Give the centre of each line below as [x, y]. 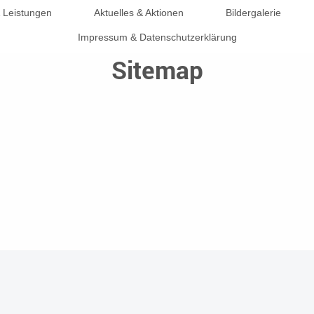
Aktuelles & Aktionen [139, 12]
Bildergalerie [253, 12]
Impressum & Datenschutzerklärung [157, 37]
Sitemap [157, 70]
